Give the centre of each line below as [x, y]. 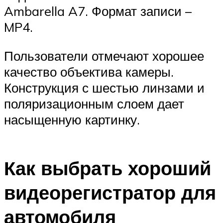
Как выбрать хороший [108, 168]
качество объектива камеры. [89, 71]
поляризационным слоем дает [94, 103]
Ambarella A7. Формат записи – [98, 11]
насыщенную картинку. [72, 119]
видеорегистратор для [110, 192]
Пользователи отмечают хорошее [104, 56]
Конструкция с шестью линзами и [104, 87]
